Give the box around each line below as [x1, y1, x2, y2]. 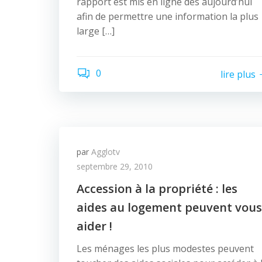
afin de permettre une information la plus [77, 10, 258, 23]
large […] [77, 25, 115, 37]
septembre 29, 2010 [77, 161, 153, 172]
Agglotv [91, 146, 120, 157]
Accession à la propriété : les [77, 181, 237, 196]
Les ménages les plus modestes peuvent [77, 242, 254, 255]
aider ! [77, 218, 112, 234]
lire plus [220, 67, 256, 81]
